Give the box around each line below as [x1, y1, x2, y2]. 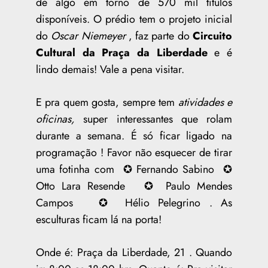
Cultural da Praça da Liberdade [36, 44, 208, 60]
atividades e [178, 94, 233, 110]
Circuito [193, 28, 233, 44]
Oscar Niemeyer [51, 28, 126, 44]
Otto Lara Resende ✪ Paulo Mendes [36, 178, 232, 194]
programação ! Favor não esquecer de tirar [36, 144, 232, 160]
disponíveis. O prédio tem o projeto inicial [36, 11, 232, 27]
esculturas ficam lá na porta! [36, 211, 162, 227]
